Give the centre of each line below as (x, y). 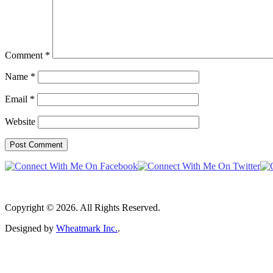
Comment (25, 55)
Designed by (30, 228)
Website (20, 121)
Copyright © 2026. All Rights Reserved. (83, 207)
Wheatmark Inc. (87, 228)
